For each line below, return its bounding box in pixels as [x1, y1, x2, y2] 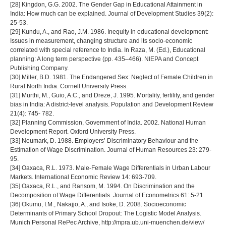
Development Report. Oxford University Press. [10, 128, 136, 135]
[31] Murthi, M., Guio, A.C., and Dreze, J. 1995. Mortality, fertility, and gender [10, 91, 214, 99]
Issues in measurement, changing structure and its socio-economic [10, 37, 192, 44]
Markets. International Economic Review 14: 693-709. [10, 173, 156, 181]
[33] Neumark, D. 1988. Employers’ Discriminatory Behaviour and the [10, 137, 198, 144]
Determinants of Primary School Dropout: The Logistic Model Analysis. [10, 209, 201, 217]
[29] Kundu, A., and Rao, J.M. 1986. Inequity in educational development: [10, 28, 208, 35]
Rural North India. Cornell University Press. [10, 82, 128, 90]
